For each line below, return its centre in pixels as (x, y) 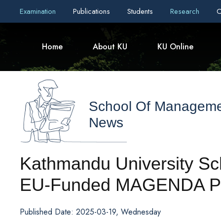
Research (186, 11)
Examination (39, 11)
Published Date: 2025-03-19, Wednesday (90, 212)
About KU (110, 47)
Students (141, 11)
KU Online (175, 47)
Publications (93, 11)
